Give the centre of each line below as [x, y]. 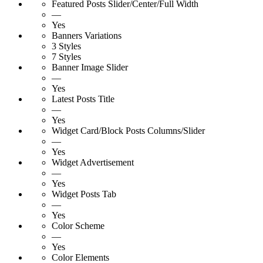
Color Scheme [78, 226]
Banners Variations [87, 36]
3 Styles [66, 46]
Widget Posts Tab [84, 194]
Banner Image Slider [90, 68]
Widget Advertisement [93, 163]
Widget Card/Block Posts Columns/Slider [128, 131]
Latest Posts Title [83, 99]
